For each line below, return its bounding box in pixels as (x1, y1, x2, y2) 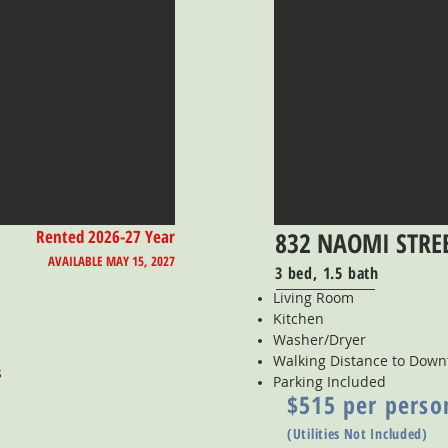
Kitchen (273, 309, 324, 328)
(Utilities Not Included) (287, 424, 428, 443)
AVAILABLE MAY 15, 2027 (48, 252, 175, 270)
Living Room (273, 288, 354, 307)
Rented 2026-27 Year (36, 225, 175, 248)
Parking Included (273, 372, 386, 391)
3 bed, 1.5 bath (275, 262, 379, 284)
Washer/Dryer (273, 330, 366, 349)
